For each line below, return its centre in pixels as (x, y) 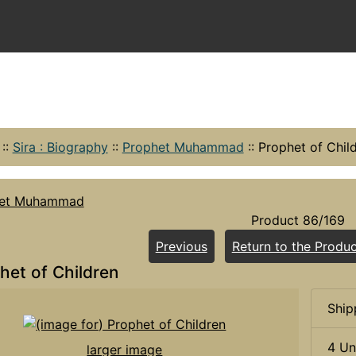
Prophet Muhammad (183, 147)
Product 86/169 (298, 220)
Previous (181, 246)
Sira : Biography (60, 147)
